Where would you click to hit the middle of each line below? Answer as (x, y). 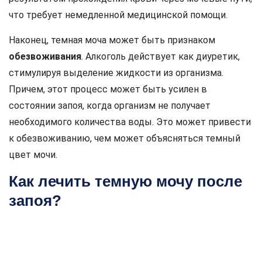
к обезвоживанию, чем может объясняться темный (125, 138)
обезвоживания (45, 56)
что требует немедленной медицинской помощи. (118, 15)
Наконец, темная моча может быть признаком (112, 40)
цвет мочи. (33, 154)
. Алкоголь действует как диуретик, (161, 56)
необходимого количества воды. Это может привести (130, 122)
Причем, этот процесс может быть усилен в (108, 89)
